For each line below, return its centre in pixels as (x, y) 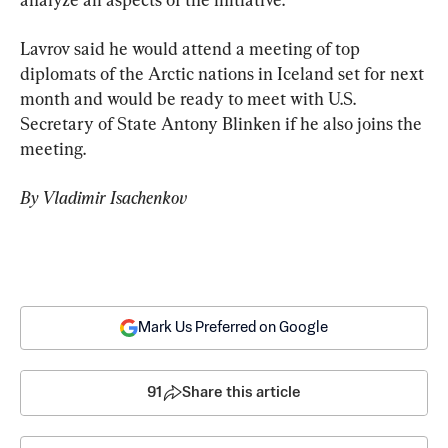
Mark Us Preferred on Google (233, 327)
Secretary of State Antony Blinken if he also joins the (223, 123)
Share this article (241, 392)
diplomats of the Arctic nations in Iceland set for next (224, 73)
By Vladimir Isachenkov (103, 197)
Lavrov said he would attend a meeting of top (192, 48)
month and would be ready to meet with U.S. (190, 98)
